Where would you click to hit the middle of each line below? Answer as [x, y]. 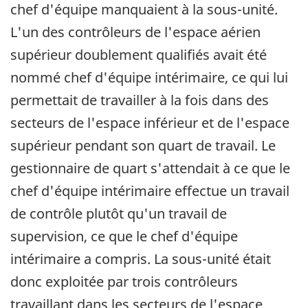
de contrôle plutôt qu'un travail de [119, 214]
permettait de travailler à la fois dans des [140, 100]
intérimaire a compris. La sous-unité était [141, 259]
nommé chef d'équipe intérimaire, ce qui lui [149, 78]
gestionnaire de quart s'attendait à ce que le [150, 168]
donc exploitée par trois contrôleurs [124, 282]
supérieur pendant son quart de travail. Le [143, 146]
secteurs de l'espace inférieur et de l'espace [150, 123]
